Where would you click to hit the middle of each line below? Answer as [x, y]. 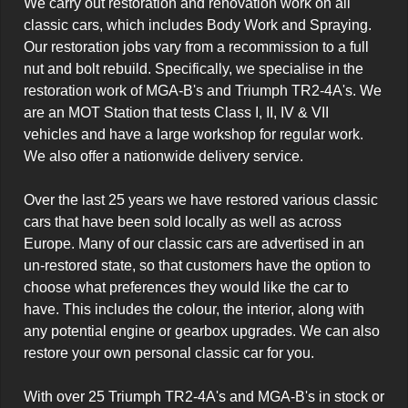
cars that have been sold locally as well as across [183, 222]
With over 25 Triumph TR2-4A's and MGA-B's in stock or [204, 397]
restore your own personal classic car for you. [169, 353]
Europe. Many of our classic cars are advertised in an [194, 244]
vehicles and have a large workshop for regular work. [194, 134]
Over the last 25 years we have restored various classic [201, 200]
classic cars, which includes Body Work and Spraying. [198, 25]
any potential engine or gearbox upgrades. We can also [202, 331]
